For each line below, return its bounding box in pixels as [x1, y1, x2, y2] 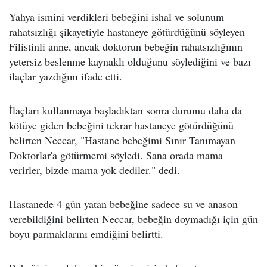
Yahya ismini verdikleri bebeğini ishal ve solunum [9, 10, 224, 24]
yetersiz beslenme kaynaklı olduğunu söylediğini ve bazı [9, 54, 251, 69]
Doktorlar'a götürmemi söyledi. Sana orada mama [9, 148, 223, 163]
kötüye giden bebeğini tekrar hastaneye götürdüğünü [9, 118, 234, 133]
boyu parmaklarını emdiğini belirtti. [9, 226, 163, 241]
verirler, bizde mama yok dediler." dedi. [9, 163, 180, 178]
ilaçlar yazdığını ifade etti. [9, 69, 122, 84]
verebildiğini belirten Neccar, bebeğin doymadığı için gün [9, 212, 258, 226]
